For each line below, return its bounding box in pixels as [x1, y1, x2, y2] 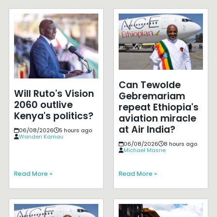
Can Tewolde [118, 78, 181, 92]
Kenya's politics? [14, 109, 93, 123]
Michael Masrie [123, 146, 166, 154]
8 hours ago [163, 139, 197, 148]
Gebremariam [118, 89, 185, 103]
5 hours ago [59, 126, 92, 135]
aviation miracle [118, 111, 196, 125]
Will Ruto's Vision [14, 87, 94, 101]
